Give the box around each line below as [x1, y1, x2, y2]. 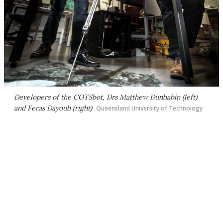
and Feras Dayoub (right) [14, 103, 92, 112]
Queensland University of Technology [96, 104, 203, 112]
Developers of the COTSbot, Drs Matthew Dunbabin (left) [14, 92, 197, 102]
